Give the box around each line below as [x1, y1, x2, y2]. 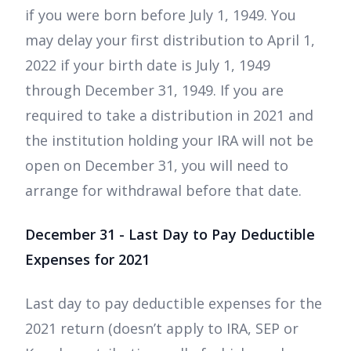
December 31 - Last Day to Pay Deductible [25, 224, 315, 244]
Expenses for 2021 [25, 249, 150, 269]
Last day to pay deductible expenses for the [25, 293, 322, 313]
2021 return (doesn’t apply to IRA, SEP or [25, 318, 299, 338]
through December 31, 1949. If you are [25, 80, 284, 100]
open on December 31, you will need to [25, 155, 288, 175]
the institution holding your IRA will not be [25, 130, 313, 150]
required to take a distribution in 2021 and [25, 105, 313, 125]
